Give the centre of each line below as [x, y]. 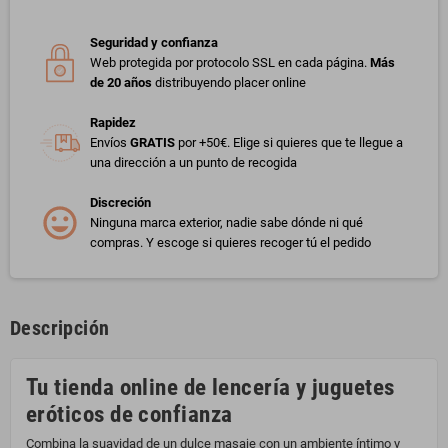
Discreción [120, 203]
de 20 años [122, 83]
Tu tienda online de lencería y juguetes [210, 388]
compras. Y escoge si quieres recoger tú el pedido [230, 243]
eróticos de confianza [129, 415]
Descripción [60, 328]
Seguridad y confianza [154, 43]
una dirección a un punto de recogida [193, 163]
